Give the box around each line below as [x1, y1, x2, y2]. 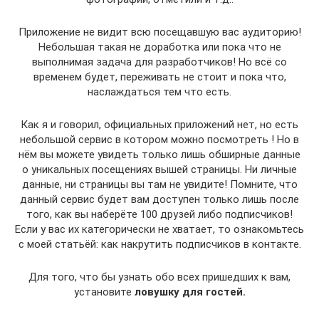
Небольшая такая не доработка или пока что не [38, 40, 281, 53]
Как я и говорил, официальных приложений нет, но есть [21, 117, 298, 131]
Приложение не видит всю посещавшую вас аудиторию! [18, 25, 301, 38]
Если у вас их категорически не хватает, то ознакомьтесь [15, 222, 304, 236]
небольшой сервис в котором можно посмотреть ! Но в [20, 132, 299, 146]
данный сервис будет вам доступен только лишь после [20, 192, 299, 206]
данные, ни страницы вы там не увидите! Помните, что [21, 177, 298, 191]
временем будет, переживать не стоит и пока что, [33, 70, 286, 83]
